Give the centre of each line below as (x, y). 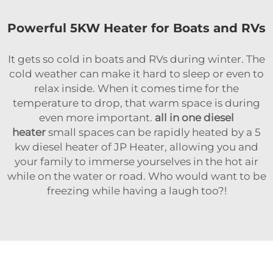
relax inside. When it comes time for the (136, 89)
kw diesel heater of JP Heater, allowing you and (136, 147)
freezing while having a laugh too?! (136, 191)
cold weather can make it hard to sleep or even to (136, 74)
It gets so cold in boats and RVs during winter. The (136, 59)
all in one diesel (194, 118)
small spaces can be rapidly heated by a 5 (153, 133)
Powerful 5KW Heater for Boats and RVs (136, 28)
